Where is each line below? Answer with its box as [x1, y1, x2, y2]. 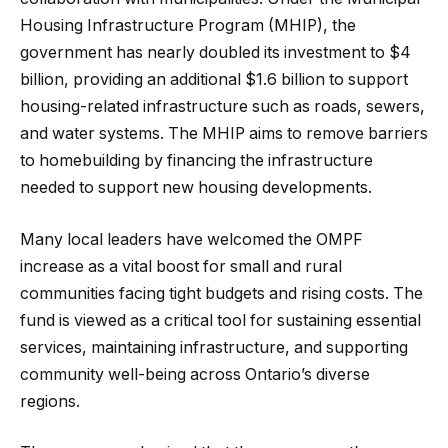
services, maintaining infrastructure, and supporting [20, 337, 408, 357]
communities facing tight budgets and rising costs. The [20, 283, 423, 303]
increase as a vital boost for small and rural [20, 256, 342, 276]
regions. [20, 391, 80, 411]
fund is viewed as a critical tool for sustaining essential [20, 310, 421, 330]
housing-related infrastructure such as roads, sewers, [20, 97, 425, 117]
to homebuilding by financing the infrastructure [20, 151, 373, 171]
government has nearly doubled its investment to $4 [20, 43, 411, 63]
